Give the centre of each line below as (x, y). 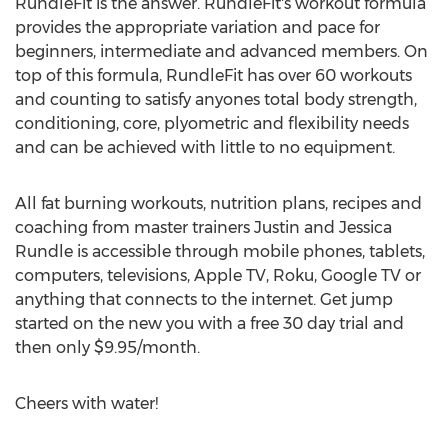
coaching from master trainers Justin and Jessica (203, 227)
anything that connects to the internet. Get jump (204, 299)
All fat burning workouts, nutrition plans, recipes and (218, 203)
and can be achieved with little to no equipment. (205, 147)
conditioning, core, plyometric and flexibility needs (212, 123)
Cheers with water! (86, 403)
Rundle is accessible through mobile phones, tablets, (220, 251)
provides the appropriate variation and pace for (197, 27)
